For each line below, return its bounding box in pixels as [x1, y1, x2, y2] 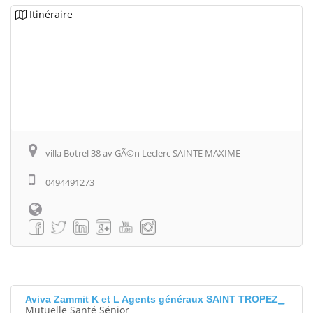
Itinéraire [29, 8, 73, 21]
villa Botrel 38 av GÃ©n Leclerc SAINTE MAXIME [45, 147, 240, 159]
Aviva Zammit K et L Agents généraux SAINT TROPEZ [25, 293, 278, 305]
